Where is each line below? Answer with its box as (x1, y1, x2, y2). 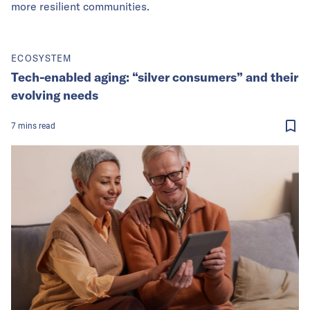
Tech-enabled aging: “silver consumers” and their (11, 69, 298, 85)
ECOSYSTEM (11, 52, 72, 64)
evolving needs (11, 86, 98, 103)
